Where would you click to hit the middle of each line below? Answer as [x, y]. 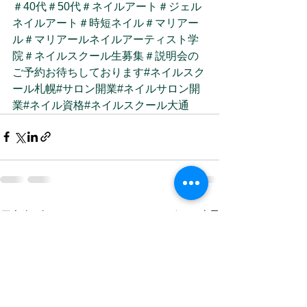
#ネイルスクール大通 [137, 105]
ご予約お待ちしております [78, 72]
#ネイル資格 [54, 105]
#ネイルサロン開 [159, 88]
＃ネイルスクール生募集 [84, 56]
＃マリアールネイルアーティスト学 [111, 39]
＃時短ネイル [111, 23]
